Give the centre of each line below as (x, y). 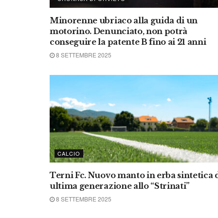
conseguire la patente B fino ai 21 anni (128, 42)
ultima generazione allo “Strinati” (120, 186)
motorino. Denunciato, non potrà (119, 31)
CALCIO (69, 153)
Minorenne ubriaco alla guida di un (124, 20)
